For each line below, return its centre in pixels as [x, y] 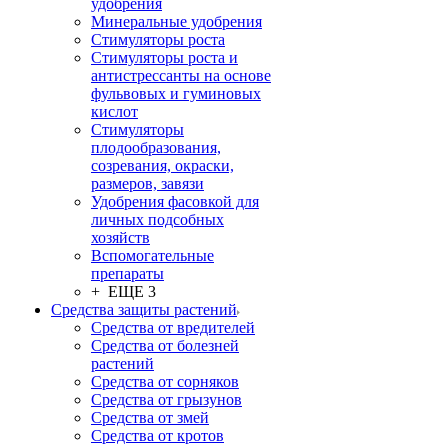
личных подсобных [157, 219]
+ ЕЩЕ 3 [123, 291]
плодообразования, [156, 147]
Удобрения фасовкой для [175, 201]
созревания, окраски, [162, 165]
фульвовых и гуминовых [176, 93]
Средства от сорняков [165, 381]
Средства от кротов [157, 435]
